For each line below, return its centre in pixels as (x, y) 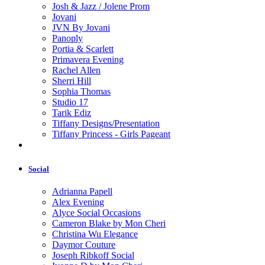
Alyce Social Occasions (96, 212)
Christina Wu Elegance (95, 234)
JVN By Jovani (81, 28)
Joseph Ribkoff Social (93, 255)
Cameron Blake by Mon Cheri (109, 223)
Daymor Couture (84, 244)
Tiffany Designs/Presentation (106, 124)
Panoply (67, 38)
